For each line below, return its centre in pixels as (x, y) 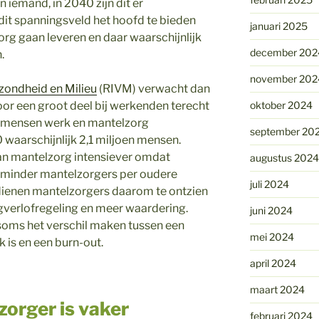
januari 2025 (278, 26)
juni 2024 (271, 211)
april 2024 (273, 263)
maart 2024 (277, 290)
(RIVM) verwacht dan (153, 89)
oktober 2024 (281, 105)
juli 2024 (269, 184)
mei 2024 (272, 237)
